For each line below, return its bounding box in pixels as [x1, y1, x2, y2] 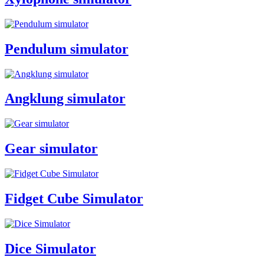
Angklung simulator [5, 91, 126, 107]
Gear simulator [5, 141, 98, 157]
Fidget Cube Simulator [5, 191, 143, 207]
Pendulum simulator [5, 41, 128, 57]
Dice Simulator [5, 240, 96, 256]
